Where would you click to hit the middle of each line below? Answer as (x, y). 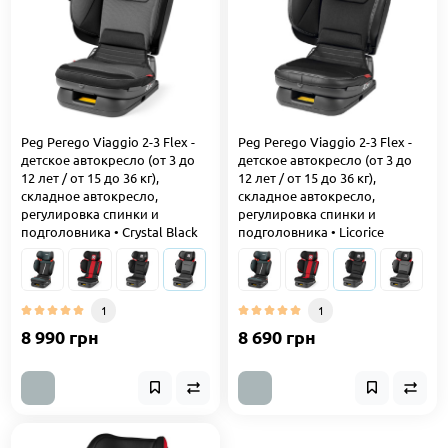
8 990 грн (60, 336)
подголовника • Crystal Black (109, 231)
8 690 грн (277, 336)
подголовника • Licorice (311, 231)
